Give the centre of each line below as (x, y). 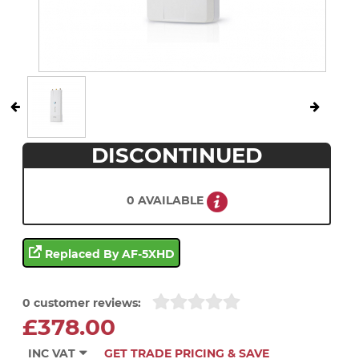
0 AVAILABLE (166, 200)
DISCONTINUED (177, 155)
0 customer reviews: (82, 303)
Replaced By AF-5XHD (108, 254)
